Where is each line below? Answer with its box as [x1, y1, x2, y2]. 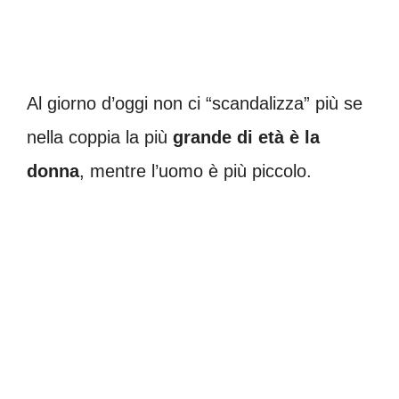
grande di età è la [173, 127, 320, 147]
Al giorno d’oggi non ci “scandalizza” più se [27, 94, 362, 113]
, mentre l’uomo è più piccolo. [79, 161, 312, 181]
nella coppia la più [27, 127, 173, 147]
